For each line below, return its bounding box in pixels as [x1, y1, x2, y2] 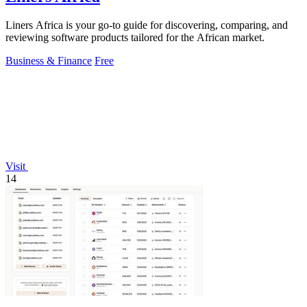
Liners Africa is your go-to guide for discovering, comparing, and [5, 19, 288, 32]
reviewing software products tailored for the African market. [5, 32, 265, 44]
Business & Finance [5, 55, 92, 67]
